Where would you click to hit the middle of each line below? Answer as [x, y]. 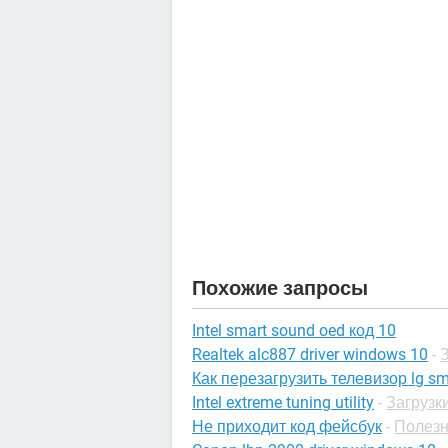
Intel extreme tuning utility [283, 403]
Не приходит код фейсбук [287, 427]
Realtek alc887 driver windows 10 [310, 355]
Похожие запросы [280, 288]
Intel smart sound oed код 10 [294, 331]
